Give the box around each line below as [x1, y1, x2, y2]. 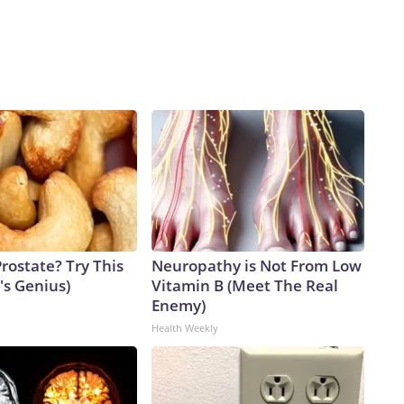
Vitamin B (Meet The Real [151, 275, 338, 297]
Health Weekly [151, 321, 218, 335]
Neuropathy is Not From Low [151, 255, 362, 277]
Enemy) [151, 295, 206, 317]
